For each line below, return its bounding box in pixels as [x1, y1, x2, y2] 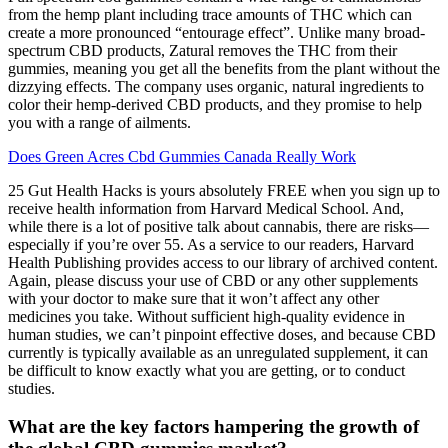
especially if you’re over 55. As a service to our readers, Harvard [8, 235, 414, 253]
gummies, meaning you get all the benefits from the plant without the [8, 59, 440, 77]
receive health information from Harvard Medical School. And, [8, 199, 404, 217]
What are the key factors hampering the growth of [8, 416, 419, 438]
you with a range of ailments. [8, 113, 191, 131]
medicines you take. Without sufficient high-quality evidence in [8, 307, 405, 325]
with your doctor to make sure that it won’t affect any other [8, 289, 379, 307]
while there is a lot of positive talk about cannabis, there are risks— [8, 217, 429, 235]
